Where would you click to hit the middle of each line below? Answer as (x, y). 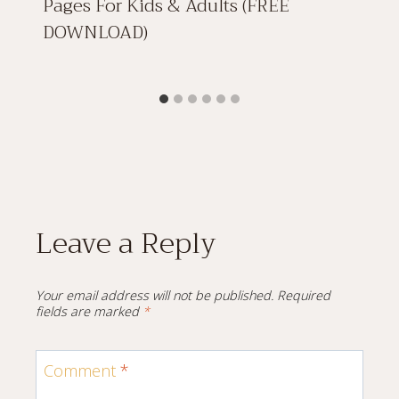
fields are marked (89, 312)
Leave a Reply (126, 244)
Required (304, 296)
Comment (82, 371)
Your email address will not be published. (155, 296)
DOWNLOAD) (95, 33)
